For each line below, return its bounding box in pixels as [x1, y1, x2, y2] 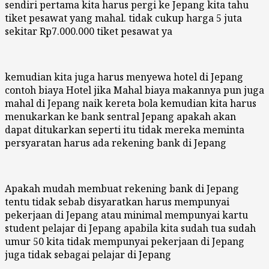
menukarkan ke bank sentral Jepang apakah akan [5, 109, 236, 123]
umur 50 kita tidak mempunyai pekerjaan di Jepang [5, 234, 244, 248]
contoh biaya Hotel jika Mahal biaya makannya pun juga [5, 83, 264, 97]
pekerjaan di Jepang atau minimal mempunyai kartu [5, 208, 248, 222]
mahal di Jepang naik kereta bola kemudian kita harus [5, 96, 256, 110]
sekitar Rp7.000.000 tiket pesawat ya [5, 24, 172, 38]
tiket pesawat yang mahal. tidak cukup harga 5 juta [5, 11, 242, 25]
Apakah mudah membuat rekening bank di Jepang [5, 181, 239, 195]
